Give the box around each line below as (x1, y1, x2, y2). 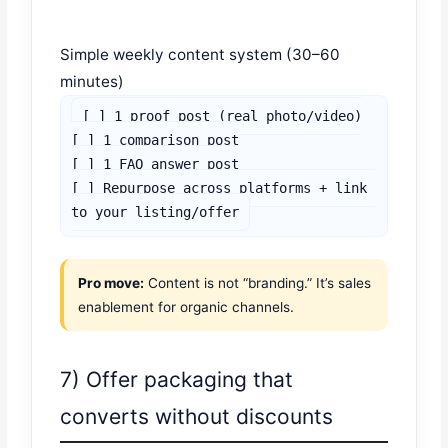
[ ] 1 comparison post (71, 131, 240, 148)
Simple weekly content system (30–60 (60, 44, 341, 64)
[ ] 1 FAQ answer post (71, 155, 240, 172)
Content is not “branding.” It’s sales (144, 274, 372, 291)
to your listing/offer (71, 203, 240, 220)
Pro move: (78, 274, 145, 291)
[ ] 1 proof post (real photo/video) (82, 107, 363, 124)
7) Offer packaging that (60, 367, 294, 393)
